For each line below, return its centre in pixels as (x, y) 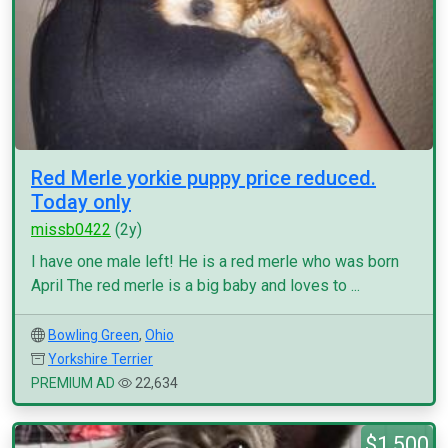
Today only (81, 202)
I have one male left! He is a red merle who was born (215, 261)
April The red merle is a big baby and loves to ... (195, 285)
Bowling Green (93, 335)
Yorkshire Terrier (100, 359)
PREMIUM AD (73, 383)
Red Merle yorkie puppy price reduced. (203, 178)
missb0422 (71, 229)
